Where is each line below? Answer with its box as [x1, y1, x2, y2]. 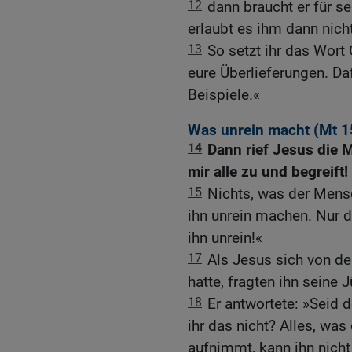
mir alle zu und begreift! [188, 163, 348, 181]
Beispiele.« [188, 86, 260, 104]
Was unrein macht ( [188, 121, 319, 140]
